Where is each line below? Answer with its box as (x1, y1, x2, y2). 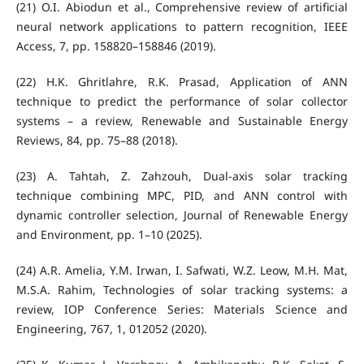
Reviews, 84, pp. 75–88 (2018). (15, 132, 178, 149)
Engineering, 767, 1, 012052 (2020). (15, 321, 207, 337)
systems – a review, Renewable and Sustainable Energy (15, 113, 349, 129)
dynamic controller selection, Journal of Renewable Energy (15, 207, 349, 223)
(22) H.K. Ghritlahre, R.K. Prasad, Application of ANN (15, 74, 349, 90)
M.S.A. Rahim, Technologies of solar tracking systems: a (15, 282, 349, 298)
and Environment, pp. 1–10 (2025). (15, 227, 202, 243)
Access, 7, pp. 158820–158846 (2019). (15, 38, 216, 54)
